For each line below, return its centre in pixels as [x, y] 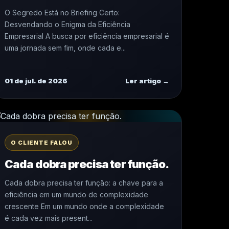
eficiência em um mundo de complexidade [76, 194]
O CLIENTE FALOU [42, 143]
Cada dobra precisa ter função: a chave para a [84, 183]
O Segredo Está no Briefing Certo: [62, 13]
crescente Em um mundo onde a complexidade [84, 206]
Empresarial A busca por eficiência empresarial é [87, 36]
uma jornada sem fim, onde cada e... [65, 48]
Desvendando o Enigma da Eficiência [67, 24]
